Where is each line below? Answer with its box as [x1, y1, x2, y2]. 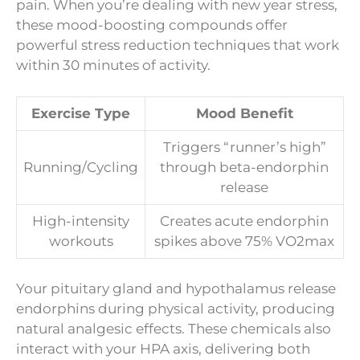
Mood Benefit [195, 104, 293, 121]
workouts [48, 232, 113, 249]
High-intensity [32, 212, 129, 229]
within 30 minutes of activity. [16, 57, 211, 74]
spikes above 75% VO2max [154, 232, 334, 249]
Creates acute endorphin [160, 212, 329, 229]
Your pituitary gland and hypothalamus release [16, 280, 336, 297]
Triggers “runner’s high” [162, 138, 326, 155]
